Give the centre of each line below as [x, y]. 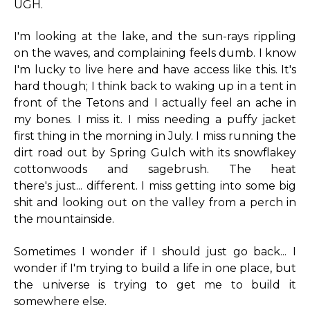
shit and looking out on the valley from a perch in [155, 203]
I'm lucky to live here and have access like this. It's [155, 70]
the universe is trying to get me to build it [155, 284]
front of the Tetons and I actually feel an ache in [155, 103]
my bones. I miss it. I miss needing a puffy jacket [155, 120]
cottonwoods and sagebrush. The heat [155, 170]
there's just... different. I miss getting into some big [155, 186]
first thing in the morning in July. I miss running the [155, 136]
